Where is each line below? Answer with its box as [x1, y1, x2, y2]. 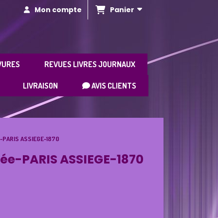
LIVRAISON [23, 81, 58, 91]
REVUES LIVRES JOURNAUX [44, 59, 135, 69]
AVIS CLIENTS [90, 81, 136, 91]
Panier [110, 4, 137, 15]
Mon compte [34, 5, 82, 15]
